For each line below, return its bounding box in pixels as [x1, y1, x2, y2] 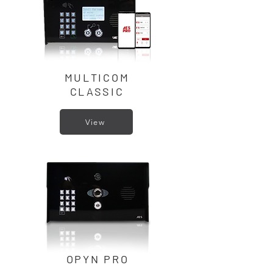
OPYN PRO [66, 252, 129, 266]
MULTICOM [64, 71, 130, 84]
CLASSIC [69, 85, 124, 98]
